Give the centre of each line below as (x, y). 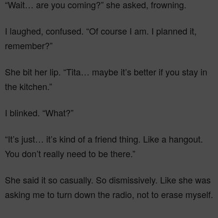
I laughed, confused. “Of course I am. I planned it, (101, 31)
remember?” (29, 45)
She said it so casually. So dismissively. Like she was (108, 180)
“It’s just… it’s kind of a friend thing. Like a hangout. (104, 139)
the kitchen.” (28, 86)
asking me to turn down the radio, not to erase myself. (109, 194)
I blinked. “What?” (39, 113)
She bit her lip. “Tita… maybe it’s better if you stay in (106, 72)
